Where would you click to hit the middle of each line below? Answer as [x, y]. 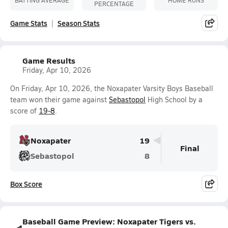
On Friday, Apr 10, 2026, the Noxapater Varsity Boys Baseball [112, 88]
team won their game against [60, 99]
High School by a [174, 99]
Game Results [49, 60]
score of [24, 111]
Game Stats [29, 23]
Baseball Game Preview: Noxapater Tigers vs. [109, 221]
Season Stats [79, 23]
